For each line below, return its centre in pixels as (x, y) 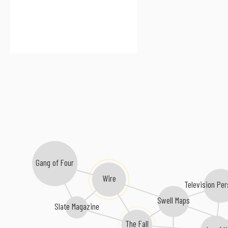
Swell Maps (173, 200)
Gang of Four (55, 162)
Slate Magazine (77, 206)
